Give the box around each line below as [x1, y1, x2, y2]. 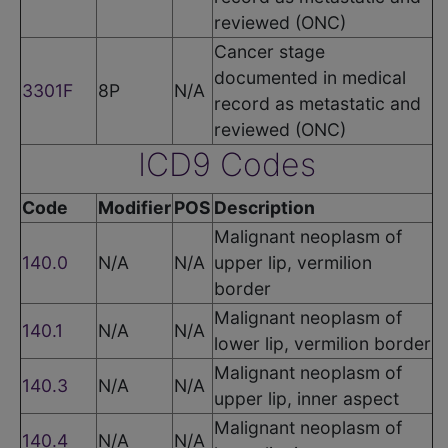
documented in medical [214, 66, 406, 88]
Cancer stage [214, 40, 325, 62]
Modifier [98, 196, 171, 218]
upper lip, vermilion [214, 251, 372, 273]
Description [214, 196, 315, 218]
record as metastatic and [214, 92, 421, 114]
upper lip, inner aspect [214, 387, 399, 409]
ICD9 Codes [137, 144, 316, 184]
